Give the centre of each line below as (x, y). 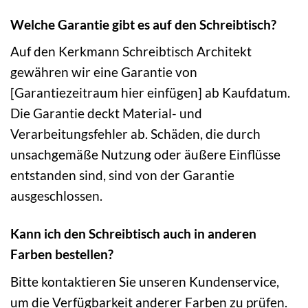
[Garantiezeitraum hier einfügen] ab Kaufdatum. (150, 93)
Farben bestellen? (62, 254)
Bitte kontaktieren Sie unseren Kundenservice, (145, 281)
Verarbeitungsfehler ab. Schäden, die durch (135, 134)
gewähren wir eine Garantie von (104, 72)
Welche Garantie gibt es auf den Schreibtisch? (143, 24)
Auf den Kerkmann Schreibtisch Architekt (131, 52)
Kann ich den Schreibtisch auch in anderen (133, 234)
